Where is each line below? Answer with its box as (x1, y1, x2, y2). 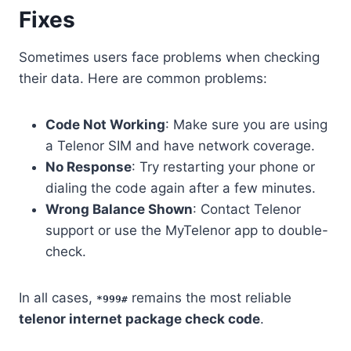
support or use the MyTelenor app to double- (45, 222, 328, 238)
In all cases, (19, 289, 96, 306)
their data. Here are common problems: (19, 70, 267, 86)
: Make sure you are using (165, 116, 327, 132)
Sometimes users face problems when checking (19, 49, 320, 65)
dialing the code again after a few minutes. (45, 179, 316, 196)
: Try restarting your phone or (132, 158, 315, 175)
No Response (45, 158, 132, 175)
